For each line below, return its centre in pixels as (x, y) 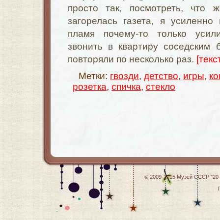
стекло (161, 87)
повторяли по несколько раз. (132, 59)
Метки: (94, 76)
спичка (126, 87)
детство (161, 76)
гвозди (124, 76)
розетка (90, 87)
